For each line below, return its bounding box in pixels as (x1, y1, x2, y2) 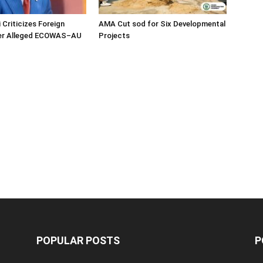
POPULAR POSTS (36, 234, 120, 247)
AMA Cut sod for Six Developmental (99, 19, 225, 28)
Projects (99, 31, 130, 40)
